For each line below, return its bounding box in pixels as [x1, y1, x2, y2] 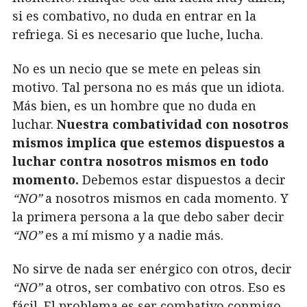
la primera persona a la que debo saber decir [12, 208, 284, 225]
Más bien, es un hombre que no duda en [12, 97, 256, 114]
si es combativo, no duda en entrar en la [12, 8, 256, 25]
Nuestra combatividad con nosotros [57, 115, 288, 132]
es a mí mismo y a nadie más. [42, 226, 223, 243]
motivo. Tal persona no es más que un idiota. [12, 78, 284, 95]
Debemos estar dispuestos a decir [79, 171, 286, 188]
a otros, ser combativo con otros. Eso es [42, 279, 286, 296]
